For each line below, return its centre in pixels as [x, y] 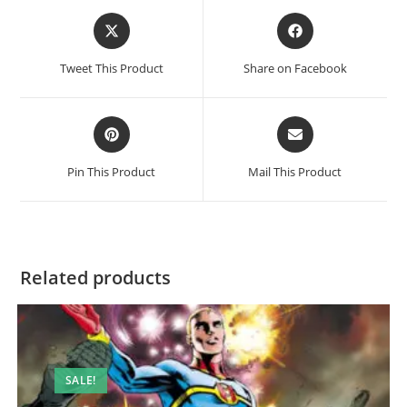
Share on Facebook [295, 68]
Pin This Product [112, 171]
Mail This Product [295, 171]
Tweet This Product [111, 68]
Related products [96, 277]
